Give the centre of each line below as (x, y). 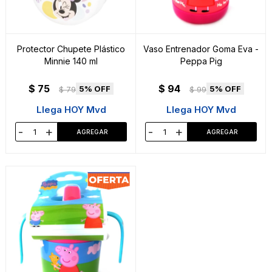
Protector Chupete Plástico (71, 49)
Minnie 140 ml (71, 61)
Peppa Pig (201, 61)
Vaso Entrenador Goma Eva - (201, 49)
